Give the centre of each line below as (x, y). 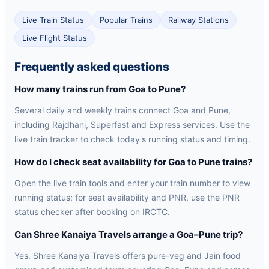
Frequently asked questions (92, 67)
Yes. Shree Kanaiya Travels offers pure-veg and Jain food (128, 255)
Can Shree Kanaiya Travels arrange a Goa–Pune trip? (128, 234)
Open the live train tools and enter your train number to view (132, 183)
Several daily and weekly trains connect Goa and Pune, (122, 110)
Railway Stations (198, 20)
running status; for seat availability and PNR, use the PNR (127, 197)
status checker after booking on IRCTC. (92, 212)
